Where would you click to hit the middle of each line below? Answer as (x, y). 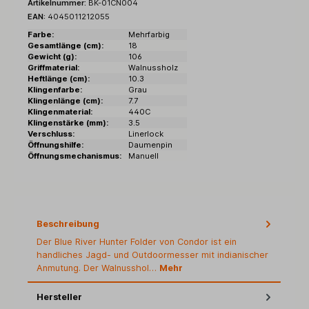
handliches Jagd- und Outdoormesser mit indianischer (152, 255)
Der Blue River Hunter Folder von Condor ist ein (137, 241)
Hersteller (59, 297)
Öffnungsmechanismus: (74, 156)
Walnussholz (153, 67)
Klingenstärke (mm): (68, 122)
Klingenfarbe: (55, 89)
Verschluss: (51, 133)
